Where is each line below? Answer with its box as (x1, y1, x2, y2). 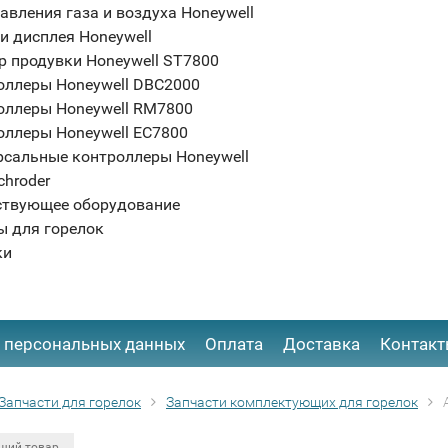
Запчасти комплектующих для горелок (166, 394, 418, 410)
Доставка (283, 334, 360, 354)
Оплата (205, 334, 263, 354)
